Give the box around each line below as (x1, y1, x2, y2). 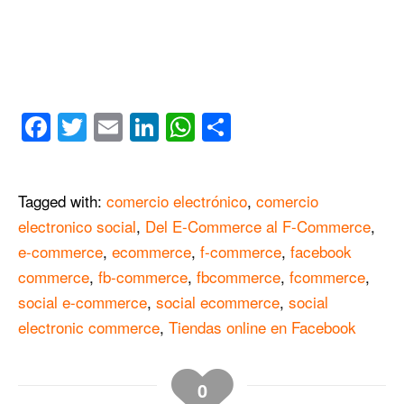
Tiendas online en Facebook (169, 316, 356, 339)
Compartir (231, 106, 360, 149)
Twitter (87, 106, 171, 149)
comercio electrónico (106, 189, 247, 213)
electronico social (18, 215, 136, 238)
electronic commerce (18, 316, 160, 339)
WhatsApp (195, 106, 328, 149)
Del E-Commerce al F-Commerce (145, 215, 371, 238)
